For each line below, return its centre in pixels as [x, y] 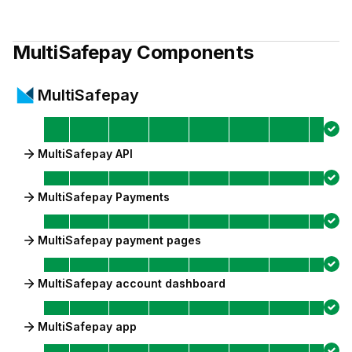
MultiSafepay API [85, 154]
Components [193, 52]
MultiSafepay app [87, 326]
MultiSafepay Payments [104, 197]
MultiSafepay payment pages [119, 240]
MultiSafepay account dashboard [132, 283]
